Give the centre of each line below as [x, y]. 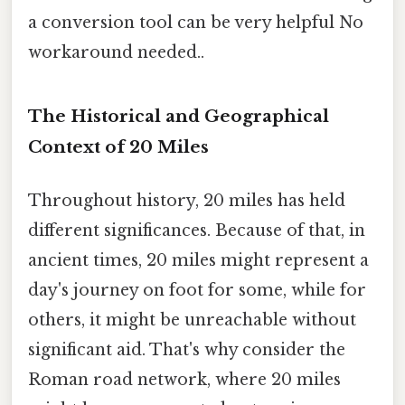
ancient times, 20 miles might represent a [198, 260]
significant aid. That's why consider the [187, 349]
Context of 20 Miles [118, 146]
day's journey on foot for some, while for [197, 290]
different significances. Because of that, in [197, 230]
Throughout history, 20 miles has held [187, 200]
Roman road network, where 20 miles [184, 379]
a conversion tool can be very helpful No [196, 22]
